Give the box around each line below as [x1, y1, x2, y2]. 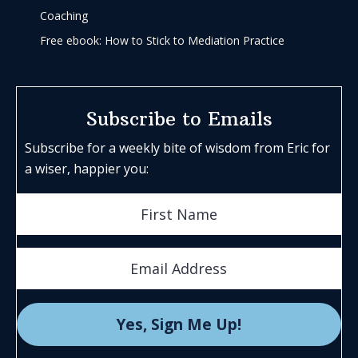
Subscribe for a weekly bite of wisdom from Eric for [25, 139, 330, 157]
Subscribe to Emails [86, 106, 272, 131]
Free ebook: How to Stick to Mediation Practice [40, 32, 285, 48]
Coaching [40, 7, 89, 23]
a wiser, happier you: [25, 160, 149, 178]
